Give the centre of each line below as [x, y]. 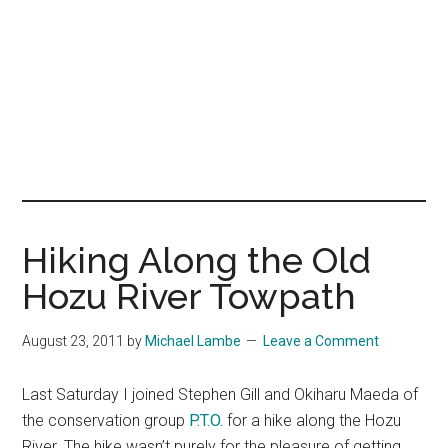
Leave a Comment [321, 341]
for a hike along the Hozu [312, 420]
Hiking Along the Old [197, 260]
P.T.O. [206, 420]
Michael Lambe [193, 341]
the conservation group [106, 420]
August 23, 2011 [73, 341]
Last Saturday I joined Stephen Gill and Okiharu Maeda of [220, 394]
